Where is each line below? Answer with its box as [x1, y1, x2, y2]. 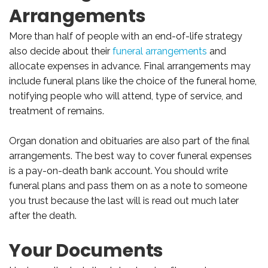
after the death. [9, 209, 77, 221]
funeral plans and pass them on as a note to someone [9, 179, 247, 191]
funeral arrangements [112, 45, 207, 57]
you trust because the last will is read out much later [9, 194, 239, 206]
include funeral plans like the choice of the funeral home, [9, 75, 257, 87]
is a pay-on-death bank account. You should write [9, 165, 228, 176]
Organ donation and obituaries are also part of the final [9, 135, 249, 147]
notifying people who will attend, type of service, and [9, 90, 242, 102]
